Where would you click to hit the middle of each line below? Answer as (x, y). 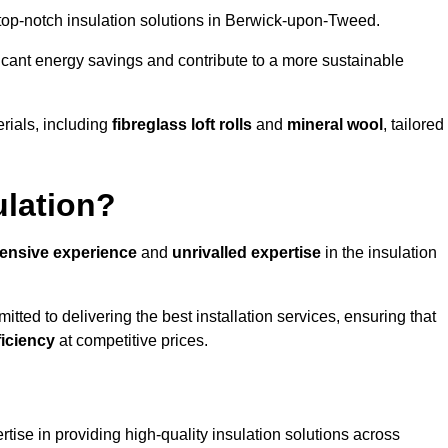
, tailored (413, 125)
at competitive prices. (131, 341)
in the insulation (379, 253)
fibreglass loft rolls (182, 125)
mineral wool (335, 125)
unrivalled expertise (246, 253)
